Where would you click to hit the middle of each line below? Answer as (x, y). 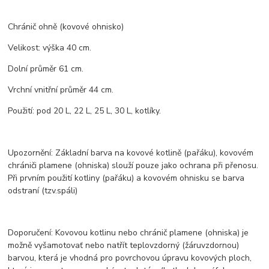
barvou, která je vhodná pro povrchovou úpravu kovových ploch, (130, 258)
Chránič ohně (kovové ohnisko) (66, 26)
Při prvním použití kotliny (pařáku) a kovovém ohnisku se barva (126, 178)
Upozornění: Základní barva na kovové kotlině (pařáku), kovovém (131, 153)
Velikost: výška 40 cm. (50, 47)
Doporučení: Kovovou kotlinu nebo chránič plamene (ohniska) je (128, 232)
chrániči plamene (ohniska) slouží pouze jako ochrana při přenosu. (133, 165)
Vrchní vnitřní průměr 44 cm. (61, 89)
